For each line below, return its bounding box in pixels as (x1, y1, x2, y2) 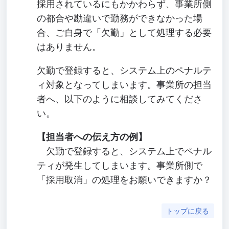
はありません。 (37, 41, 102, 53)
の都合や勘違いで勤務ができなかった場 (37, 13, 203, 24)
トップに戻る (166, 207, 210, 216)
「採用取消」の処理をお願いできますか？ (37, 174, 212, 186)
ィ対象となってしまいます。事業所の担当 (37, 79, 212, 90)
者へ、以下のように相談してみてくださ (37, 94, 203, 105)
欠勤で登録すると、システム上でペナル (37, 146, 212, 157)
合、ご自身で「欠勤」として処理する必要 (37, 27, 212, 38)
